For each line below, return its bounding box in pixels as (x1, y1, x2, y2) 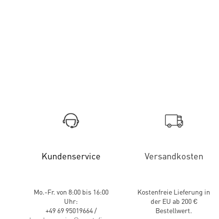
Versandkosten (144, 150, 203, 161)
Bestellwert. (155, 206, 193, 215)
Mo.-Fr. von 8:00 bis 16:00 (33, 187, 109, 196)
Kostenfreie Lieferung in (137, 187, 211, 196)
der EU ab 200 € (150, 197, 197, 205)
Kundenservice (41, 150, 101, 161)
